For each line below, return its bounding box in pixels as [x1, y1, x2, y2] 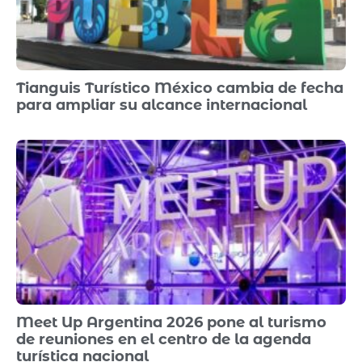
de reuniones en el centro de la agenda [16, 330, 311, 348]
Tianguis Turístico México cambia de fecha [16, 78, 343, 97]
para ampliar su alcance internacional [16, 95, 307, 114]
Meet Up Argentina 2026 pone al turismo [16, 313, 326, 331]
